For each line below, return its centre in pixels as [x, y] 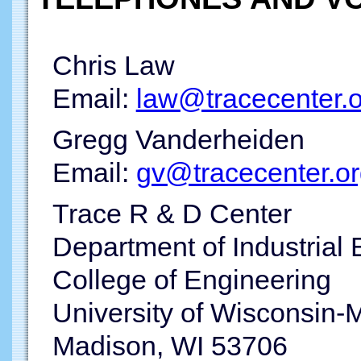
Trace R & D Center [172, 214]
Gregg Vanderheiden [178, 140]
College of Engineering [191, 280]
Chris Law [113, 66]
